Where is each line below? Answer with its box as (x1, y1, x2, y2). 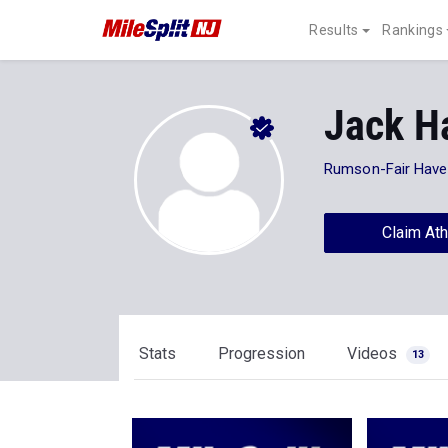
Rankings (382, 22, 443, 38)
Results (309, 22, 359, 38)
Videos (347, 344, 401, 363)
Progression (218, 344, 305, 363)
